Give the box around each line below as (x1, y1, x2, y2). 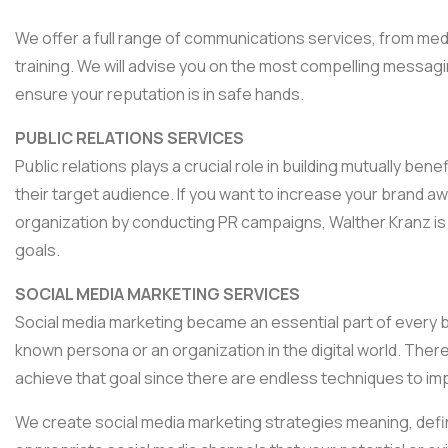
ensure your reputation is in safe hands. (15, 83, 304, 106)
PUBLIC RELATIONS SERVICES (15, 127, 244, 150)
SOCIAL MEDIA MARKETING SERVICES (15, 283, 300, 306)
